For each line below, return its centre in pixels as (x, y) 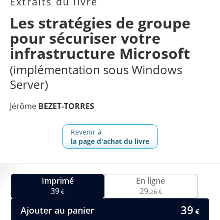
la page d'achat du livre (110, 141)
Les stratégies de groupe (100, 23)
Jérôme (24, 106)
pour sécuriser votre (85, 38)
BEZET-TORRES (66, 106)
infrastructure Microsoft (100, 53)
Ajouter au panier (58, 210)
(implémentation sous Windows (96, 69)
